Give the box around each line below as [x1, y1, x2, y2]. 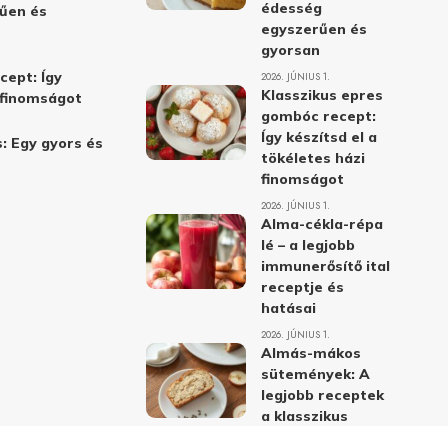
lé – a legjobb [260, 235, 355, 254]
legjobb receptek [260, 385, 384, 404]
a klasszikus [260, 406, 348, 425]
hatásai [260, 298, 316, 317]
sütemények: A [260, 364, 370, 383]
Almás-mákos [260, 343, 361, 362]
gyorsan [260, 40, 320, 59]
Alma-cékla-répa [260, 214, 383, 233]
